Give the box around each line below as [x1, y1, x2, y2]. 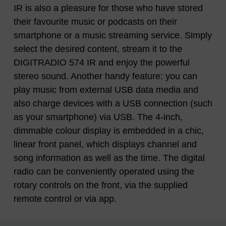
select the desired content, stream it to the [14, 44, 182, 54]
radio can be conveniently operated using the [14, 166, 194, 177]
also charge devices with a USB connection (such [14, 98, 212, 109]
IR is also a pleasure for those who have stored [14, 3, 203, 14]
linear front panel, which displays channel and [14, 139, 197, 150]
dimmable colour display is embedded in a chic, [14, 126, 204, 136]
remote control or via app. [14, 194, 117, 204]
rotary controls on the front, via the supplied [14, 180, 188, 191]
